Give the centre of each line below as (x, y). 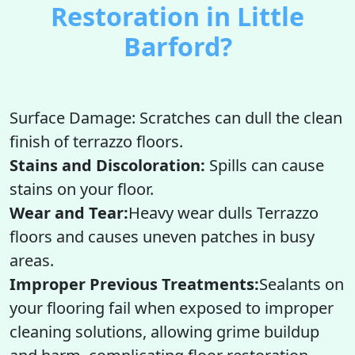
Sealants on (302, 284)
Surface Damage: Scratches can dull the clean (176, 118)
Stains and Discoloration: (107, 165)
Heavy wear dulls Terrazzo (223, 213)
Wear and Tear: (69, 213)
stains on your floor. (82, 189)
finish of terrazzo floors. (96, 141)
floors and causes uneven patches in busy (162, 237)
